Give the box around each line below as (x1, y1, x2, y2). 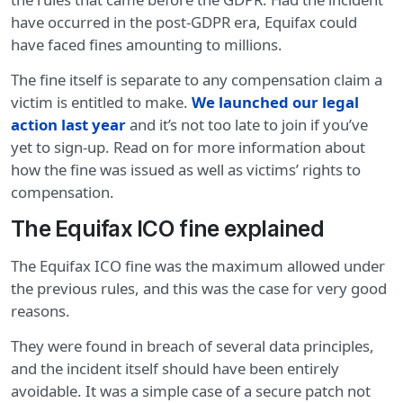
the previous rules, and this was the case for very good (11, 278, 387, 300)
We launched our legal (192, 92, 359, 113)
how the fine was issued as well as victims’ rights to (11, 159, 361, 181)
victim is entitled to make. (11, 92, 192, 113)
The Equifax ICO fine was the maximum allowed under (11, 255, 385, 277)
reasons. (11, 300, 70, 322)
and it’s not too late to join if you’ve (130, 114, 368, 136)
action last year (11, 114, 130, 136)
